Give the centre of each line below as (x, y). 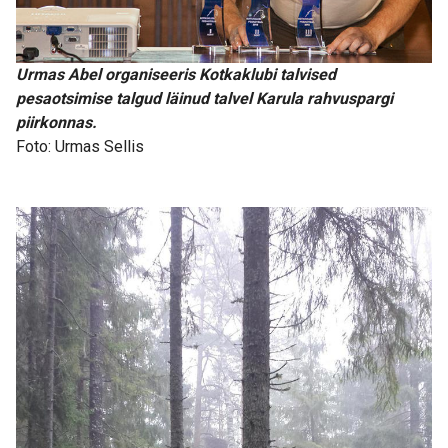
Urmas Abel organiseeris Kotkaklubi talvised (176, 74)
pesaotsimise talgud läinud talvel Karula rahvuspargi (204, 98)
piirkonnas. (56, 122)
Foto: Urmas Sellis (80, 146)
